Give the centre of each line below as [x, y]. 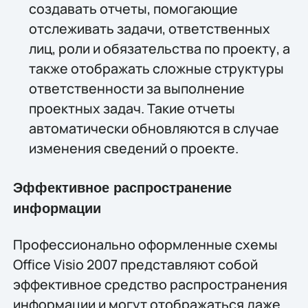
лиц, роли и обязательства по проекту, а [159, 49]
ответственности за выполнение [136, 89]
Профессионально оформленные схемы [145, 244]
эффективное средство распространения [150, 284]
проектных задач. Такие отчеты [132, 109]
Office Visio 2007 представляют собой [135, 264]
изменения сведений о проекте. [133, 148]
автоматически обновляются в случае [154, 129]
